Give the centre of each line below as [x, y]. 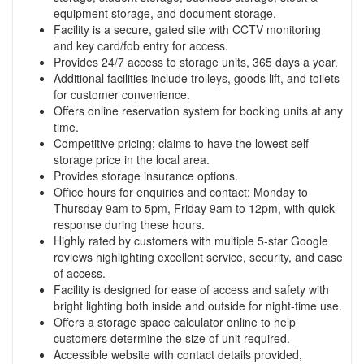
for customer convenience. [122, 94]
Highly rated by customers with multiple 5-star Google [191, 240]
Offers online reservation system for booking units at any [198, 110]
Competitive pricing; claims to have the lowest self [181, 143]
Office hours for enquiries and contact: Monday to [181, 191]
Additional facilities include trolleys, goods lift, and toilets [197, 78]
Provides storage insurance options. [146, 175]
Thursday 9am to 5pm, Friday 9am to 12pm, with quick [194, 208]
